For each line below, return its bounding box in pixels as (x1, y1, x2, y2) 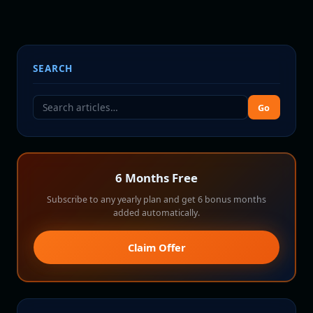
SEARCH (33, 61, 73, 75)
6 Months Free (115, 170, 198, 187)
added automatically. (113, 207, 200, 219)
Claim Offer (127, 240, 186, 255)
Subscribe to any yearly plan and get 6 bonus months (47, 194, 266, 206)
